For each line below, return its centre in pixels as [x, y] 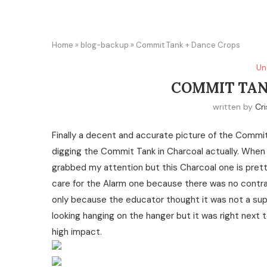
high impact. [77, 232]
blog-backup [105, 45]
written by [234, 107]
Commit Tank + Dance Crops [188, 45]
